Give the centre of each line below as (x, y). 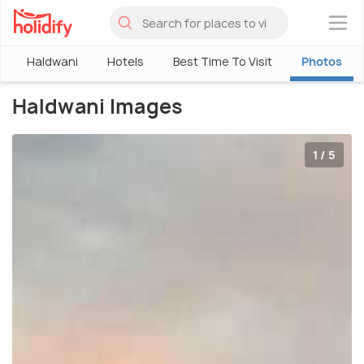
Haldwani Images (98, 106)
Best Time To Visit (223, 61)
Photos (322, 61)
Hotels (126, 61)
